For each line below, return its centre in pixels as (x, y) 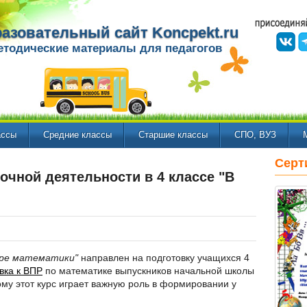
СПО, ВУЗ (255, 135)
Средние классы (77, 135)
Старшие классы (173, 135)
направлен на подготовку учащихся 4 (164, 258)
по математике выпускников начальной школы (148, 271)
